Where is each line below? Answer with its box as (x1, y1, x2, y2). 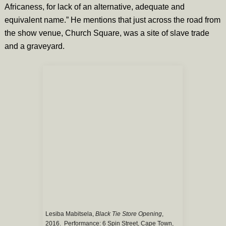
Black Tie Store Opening (95, 210, 162, 217)
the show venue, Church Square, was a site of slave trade (4, 28, 209, 37)
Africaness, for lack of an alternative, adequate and (4, 2, 185, 11)
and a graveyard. (4, 41, 65, 50)
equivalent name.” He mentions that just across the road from (4, 15, 220, 24)
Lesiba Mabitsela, (45, 210, 96, 217)
